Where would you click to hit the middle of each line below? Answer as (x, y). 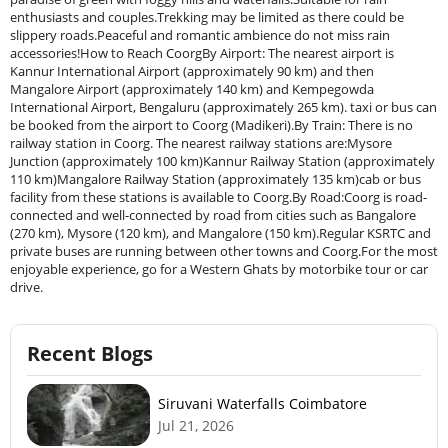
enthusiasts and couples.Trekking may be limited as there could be (207, 17)
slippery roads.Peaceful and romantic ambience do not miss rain (200, 35)
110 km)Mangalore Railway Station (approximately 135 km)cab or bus (215, 179)
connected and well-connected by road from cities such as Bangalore (213, 215)
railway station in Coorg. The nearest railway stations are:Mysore (201, 143)
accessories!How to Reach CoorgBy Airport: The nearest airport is (202, 53)
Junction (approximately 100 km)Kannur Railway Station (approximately (222, 161)
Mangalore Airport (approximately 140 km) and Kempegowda (192, 89)
